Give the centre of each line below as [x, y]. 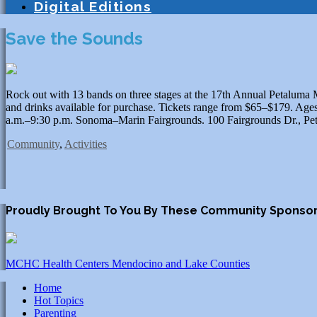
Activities [86, 144]
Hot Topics [59, 301]
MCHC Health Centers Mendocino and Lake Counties [128, 264]
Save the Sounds [74, 38]
